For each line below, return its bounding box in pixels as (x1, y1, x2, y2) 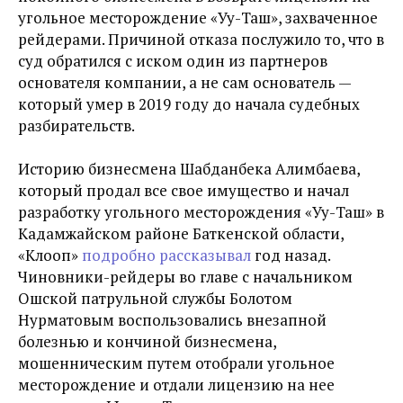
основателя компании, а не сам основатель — (18, 72, 351, 93)
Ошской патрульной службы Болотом (18, 288, 292, 309)
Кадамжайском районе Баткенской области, (18, 223, 344, 244)
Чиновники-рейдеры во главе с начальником (18, 266, 353, 287)
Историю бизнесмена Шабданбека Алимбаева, (18, 158, 360, 179)
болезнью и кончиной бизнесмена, (18, 331, 276, 352)
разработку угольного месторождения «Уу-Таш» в (18, 201, 384, 222)
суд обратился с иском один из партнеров (18, 50, 327, 71)
